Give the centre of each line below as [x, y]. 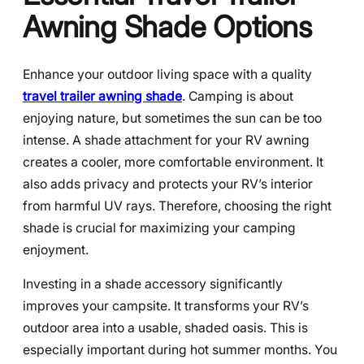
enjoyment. [56, 249]
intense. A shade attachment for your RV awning [166, 140]
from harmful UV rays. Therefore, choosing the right [177, 206]
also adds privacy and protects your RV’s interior [168, 184]
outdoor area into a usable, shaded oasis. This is [165, 328]
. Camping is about [238, 96]
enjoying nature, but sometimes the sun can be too [172, 118]
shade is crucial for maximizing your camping [159, 227]
